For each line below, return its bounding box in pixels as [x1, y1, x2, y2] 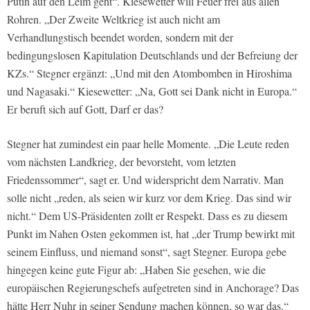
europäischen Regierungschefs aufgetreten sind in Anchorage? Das [7, 280, 299, 295]
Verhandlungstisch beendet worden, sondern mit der [7, 29, 233, 44]
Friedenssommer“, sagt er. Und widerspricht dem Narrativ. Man [7, 172, 284, 187]
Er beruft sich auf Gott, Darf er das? [7, 101, 163, 116]
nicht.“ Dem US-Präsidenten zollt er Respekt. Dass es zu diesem [7, 208, 287, 223]
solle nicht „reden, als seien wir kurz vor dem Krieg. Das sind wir [7, 190, 291, 205]
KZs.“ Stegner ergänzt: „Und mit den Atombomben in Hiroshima [7, 65, 292, 80]
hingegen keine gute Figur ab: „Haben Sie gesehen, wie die [7, 262, 266, 277]
